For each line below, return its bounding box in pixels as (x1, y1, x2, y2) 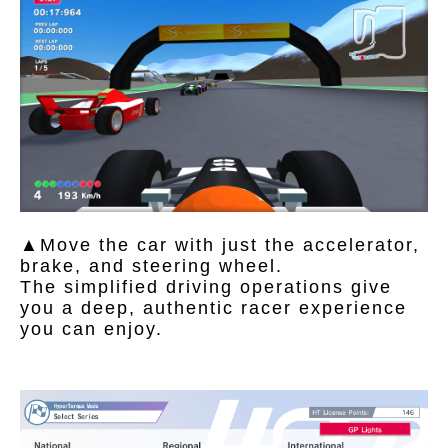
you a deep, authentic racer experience (20, 297, 407, 318)
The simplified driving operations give (20, 276, 392, 297)
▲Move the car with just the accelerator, (20, 234, 420, 255)
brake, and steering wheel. (20, 255, 283, 276)
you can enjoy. (20, 318, 163, 339)
